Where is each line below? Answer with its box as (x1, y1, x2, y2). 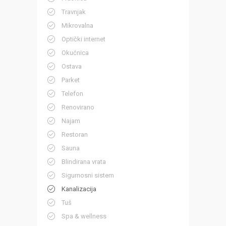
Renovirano (62, 103, 94, 111)
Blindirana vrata (62, 158, 106, 166)
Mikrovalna (62, 22, 93, 30)
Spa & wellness (62, 212, 106, 220)
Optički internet (62, 35, 105, 43)
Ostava (62, 63, 82, 71)
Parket (62, 76, 80, 84)
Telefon (62, 90, 83, 98)
